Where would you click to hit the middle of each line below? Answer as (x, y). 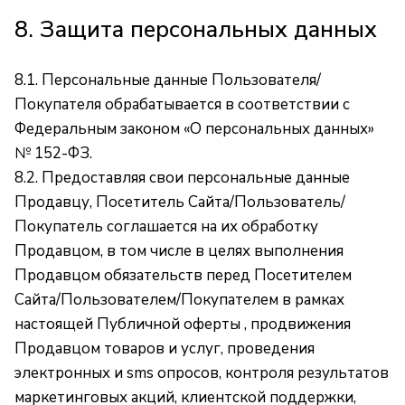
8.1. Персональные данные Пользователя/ (168, 80)
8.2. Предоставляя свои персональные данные (182, 178)
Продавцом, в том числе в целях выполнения (179, 251)
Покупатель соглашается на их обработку (166, 226)
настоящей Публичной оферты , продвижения (183, 324)
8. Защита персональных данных (196, 29)
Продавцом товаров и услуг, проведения (165, 348)
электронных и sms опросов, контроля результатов (202, 373)
